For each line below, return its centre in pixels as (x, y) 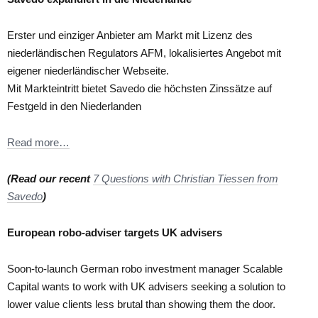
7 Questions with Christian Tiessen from (186, 178)
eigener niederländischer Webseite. (88, 70)
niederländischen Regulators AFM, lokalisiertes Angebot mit (144, 53)
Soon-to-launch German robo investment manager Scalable (145, 268)
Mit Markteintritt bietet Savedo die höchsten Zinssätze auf (139, 88)
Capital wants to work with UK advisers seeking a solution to (146, 286)
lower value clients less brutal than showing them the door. (141, 304)
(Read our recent (50, 178)
